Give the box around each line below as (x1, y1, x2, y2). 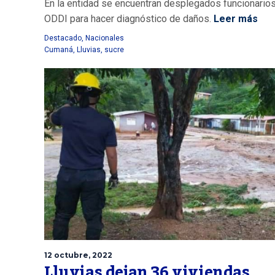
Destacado (44, 33, 82, 42)
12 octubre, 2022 (44, 250, 112, 260)
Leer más (214, 12, 258, 25)
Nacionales (85, 33, 124, 42)
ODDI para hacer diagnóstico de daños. (44, 12, 214, 25)
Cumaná (44, 45, 73, 54)
